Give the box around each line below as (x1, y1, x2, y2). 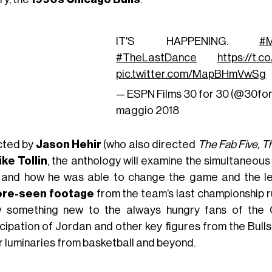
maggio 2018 (116, 104, 180, 116)
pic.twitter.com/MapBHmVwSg (116, 68, 267, 80)
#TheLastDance (116, 52, 197, 63)
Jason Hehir (35, 139, 102, 151)
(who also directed (101, 139, 198, 151)
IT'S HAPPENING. (116, 35, 259, 47)
